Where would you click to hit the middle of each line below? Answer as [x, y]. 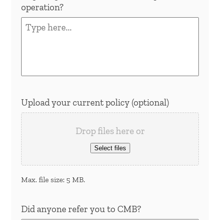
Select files [110, 148]
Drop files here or [110, 131]
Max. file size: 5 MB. [53, 179]
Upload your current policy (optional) [95, 102]
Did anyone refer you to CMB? [81, 209]
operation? [42, 7]
